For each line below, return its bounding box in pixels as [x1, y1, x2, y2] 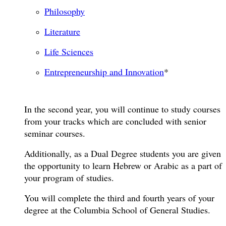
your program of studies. [24, 172, 114, 184]
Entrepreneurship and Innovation [44, 66, 164, 78]
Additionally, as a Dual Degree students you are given [24, 147, 221, 160]
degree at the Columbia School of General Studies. [24, 204, 210, 216]
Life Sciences [44, 45, 93, 58]
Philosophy [44, 5, 85, 18]
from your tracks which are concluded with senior [24, 115, 206, 128]
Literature [44, 25, 80, 38]
